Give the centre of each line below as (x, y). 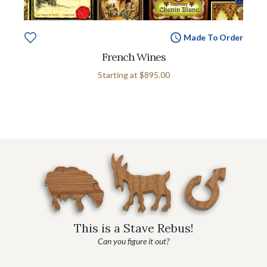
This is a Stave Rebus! (133, 228)
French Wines (133, 57)
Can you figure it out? (133, 241)
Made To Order (213, 37)
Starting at (118, 74)
